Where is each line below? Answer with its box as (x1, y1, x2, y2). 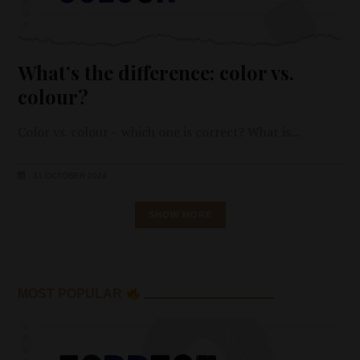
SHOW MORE (148, 209, 212, 219)
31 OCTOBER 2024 (31, 171, 108, 181)
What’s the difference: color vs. (18, 59, 295, 85)
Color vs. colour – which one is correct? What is (18, 122, 292, 141)
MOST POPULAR (18, 287, 126, 301)
